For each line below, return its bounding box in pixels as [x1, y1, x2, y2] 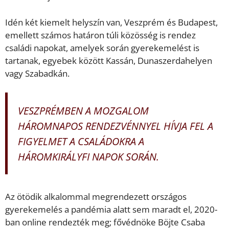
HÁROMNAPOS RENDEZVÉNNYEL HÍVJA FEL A [18, 119, 213, 133]
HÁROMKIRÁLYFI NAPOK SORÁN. [18, 149, 159, 164]
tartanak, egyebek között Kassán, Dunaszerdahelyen [5, 54, 212, 66]
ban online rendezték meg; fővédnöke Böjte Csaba [5, 216, 205, 228]
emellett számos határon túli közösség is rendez [5, 29, 196, 41]
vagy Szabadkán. [5, 67, 70, 79]
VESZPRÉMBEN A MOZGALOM [18, 103, 149, 118]
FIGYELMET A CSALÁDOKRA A [18, 134, 144, 149]
